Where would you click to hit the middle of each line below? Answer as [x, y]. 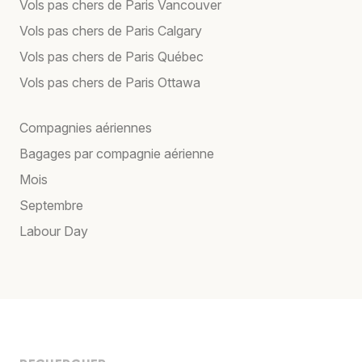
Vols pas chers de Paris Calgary [111, 30]
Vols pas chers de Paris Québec [112, 56]
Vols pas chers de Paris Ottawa [110, 82]
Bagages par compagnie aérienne [117, 153]
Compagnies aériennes [86, 127]
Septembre [51, 205]
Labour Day [54, 231]
